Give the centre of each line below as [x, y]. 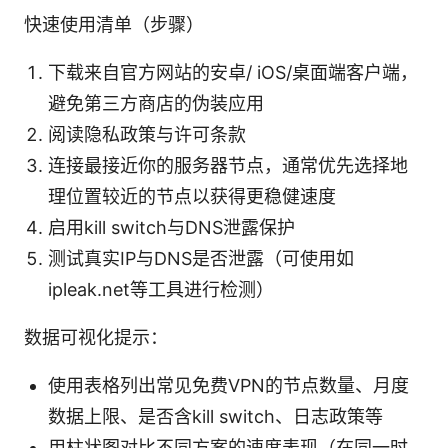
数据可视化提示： [96, 337]
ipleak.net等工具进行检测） [161, 289]
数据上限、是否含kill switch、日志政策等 [215, 416]
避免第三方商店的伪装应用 [156, 103]
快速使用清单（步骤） [114, 24]
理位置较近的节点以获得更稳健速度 [192, 196]
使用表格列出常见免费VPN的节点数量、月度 [228, 385]
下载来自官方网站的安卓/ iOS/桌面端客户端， [233, 72]
